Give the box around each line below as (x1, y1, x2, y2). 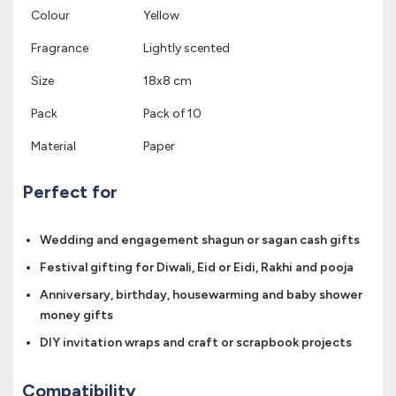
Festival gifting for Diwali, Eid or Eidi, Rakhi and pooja (40, 260, 354, 276)
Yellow (143, 8, 179, 24)
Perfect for (22, 181, 118, 203)
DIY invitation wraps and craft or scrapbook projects (40, 335, 352, 351)
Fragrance (31, 41, 88, 57)
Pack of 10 (143, 106, 202, 122)
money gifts (40, 308, 113, 324)
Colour (31, 8, 70, 24)
